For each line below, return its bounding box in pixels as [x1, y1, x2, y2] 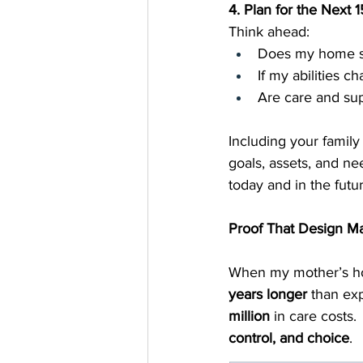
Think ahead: [228, 23, 310, 40]
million [228, 307, 270, 324]
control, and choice [228, 329, 349, 346]
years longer [228, 285, 307, 302]
